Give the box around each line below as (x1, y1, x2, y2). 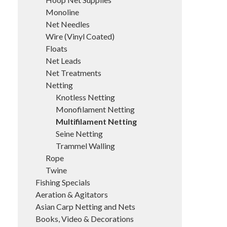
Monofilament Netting (56, 104, 135, 114)
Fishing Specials (35, 177, 90, 187)
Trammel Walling (56, 141, 115, 150)
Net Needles (46, 19, 90, 29)
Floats (46, 44, 67, 53)
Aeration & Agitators (35, 190, 108, 199)
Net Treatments (46, 68, 101, 78)
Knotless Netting (56, 92, 115, 102)
